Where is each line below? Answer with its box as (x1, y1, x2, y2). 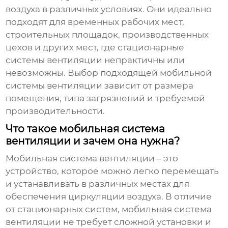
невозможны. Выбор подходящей (6, 68, 160, 78)
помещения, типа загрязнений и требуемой (6, 93, 206, 104)
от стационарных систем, (6, 204, 122, 215)
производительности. (6, 106, 105, 117)
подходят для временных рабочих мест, (6, 17, 185, 27)
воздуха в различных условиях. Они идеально (6, 4, 212, 15)
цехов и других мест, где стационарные (6, 42, 185, 53)
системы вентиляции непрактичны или (6, 55, 185, 66)
